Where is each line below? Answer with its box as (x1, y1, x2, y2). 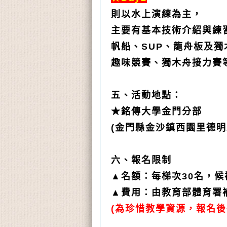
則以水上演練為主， (111, 9, 202, 20)
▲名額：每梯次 (111, 171, 182, 182)
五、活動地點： (111, 90, 182, 101)
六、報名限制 (111, 155, 172, 166)
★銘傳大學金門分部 (111, 106, 202, 117)
